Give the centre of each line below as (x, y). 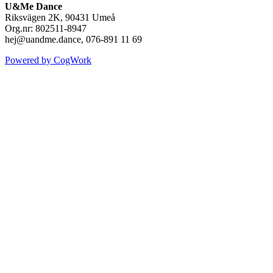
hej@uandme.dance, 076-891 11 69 (73, 39)
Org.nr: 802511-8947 (46, 28)
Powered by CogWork (48, 60)
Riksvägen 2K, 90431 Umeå (60, 17)
